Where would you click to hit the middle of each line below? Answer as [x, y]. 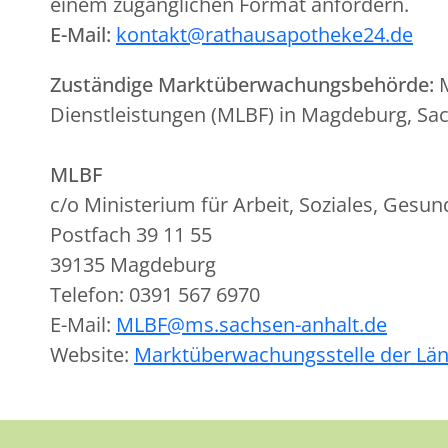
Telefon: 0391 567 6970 [157, 294]
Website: [92, 354]
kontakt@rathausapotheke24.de [264, 34]
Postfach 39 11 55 [133, 234]
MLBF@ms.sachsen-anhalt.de [251, 324]
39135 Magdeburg [133, 264]
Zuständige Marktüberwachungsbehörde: [242, 84]
